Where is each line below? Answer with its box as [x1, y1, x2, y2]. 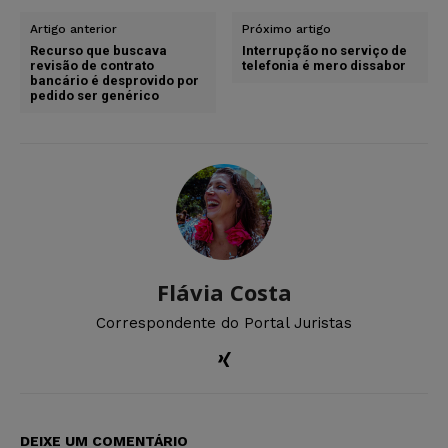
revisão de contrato [30, 57, 154, 73]
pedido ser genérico [30, 87, 159, 103]
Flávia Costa [156, 276, 292, 307]
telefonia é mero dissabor [242, 57, 407, 73]
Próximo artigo [242, 21, 332, 36]
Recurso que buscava [30, 42, 167, 58]
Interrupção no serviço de [242, 42, 408, 58]
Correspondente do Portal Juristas [96, 313, 352, 332]
